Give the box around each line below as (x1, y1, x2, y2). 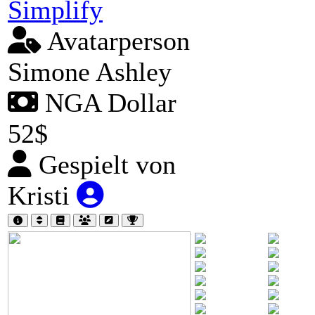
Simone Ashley (8, 56, 172, 86)
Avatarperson (41, 25, 190, 56)
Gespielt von (32, 149, 176, 179)
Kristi (8, 180, 77, 210)
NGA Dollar (38, 87, 176, 117)
